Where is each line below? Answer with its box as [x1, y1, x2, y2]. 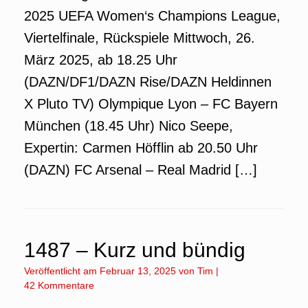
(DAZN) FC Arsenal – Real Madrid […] [24, 162, 257, 177]
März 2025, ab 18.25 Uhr [24, 52, 177, 67]
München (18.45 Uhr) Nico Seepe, [24, 118, 233, 133]
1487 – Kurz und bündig [24, 239, 245, 261]
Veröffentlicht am [30, 265, 100, 276]
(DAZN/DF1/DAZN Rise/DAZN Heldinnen [24, 74, 272, 89]
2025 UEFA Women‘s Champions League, [24, 8, 280, 23]
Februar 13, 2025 [100, 265, 176, 276]
